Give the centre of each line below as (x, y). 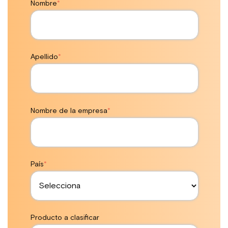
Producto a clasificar (65, 218)
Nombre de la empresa (69, 111)
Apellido (44, 57)
